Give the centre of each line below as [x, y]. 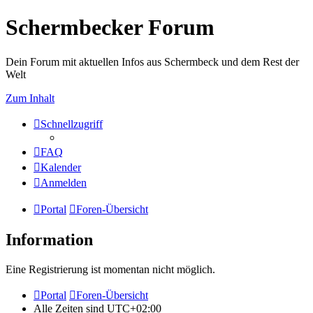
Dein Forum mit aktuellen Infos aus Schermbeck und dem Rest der [152, 61]
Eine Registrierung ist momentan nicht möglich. [110, 269]
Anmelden [64, 182]
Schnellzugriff [72, 124]
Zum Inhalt [30, 98]
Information [49, 239]
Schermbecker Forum [110, 28]
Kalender [61, 167]
